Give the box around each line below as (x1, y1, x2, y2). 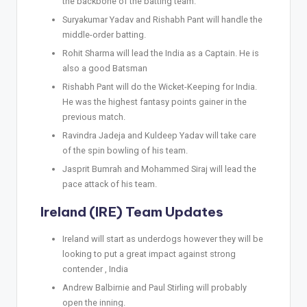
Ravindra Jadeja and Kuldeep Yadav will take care (62, 130, 256, 140)
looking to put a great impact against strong (62, 249, 236, 260)
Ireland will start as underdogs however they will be (62, 234, 263, 245)
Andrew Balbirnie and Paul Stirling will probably (62, 282, 247, 293)
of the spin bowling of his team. (62, 145, 188, 156)
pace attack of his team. (62, 179, 157, 190)
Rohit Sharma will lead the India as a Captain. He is (62, 47, 259, 58)
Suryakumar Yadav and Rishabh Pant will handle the (62, 14, 262, 25)
